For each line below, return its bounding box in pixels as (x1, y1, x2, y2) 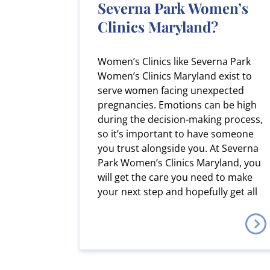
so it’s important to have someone (98, 127, 254, 140)
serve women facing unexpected (98, 83, 244, 97)
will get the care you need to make (98, 170, 253, 184)
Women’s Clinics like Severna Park (98, 54, 251, 68)
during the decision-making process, (98, 112, 263, 126)
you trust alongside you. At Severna (98, 141, 259, 155)
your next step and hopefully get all (98, 184, 257, 198)
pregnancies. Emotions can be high (98, 98, 257, 111)
